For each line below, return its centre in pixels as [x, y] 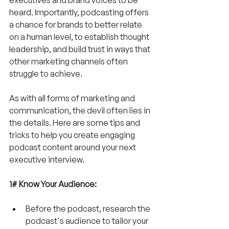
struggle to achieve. [46, 73]
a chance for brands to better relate [76, 24]
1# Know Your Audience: [53, 184]
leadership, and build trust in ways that [81, 49]
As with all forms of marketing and [73, 98]
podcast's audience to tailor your [88, 221]
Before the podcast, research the [89, 208]
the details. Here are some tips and [75, 122]
